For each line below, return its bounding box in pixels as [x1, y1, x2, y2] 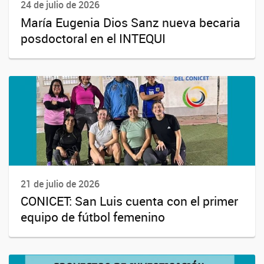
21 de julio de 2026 [21, 177, 100, 190]
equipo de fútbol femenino [21, 208, 165, 225]
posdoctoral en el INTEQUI [21, 29, 166, 47]
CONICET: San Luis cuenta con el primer [21, 192, 238, 209]
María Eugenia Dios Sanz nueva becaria [21, 14, 240, 31]
